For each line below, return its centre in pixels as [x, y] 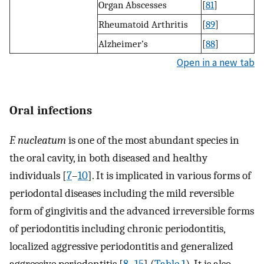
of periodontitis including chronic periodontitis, [117, 229]
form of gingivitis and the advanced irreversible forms [132, 211]
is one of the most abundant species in [153, 141]
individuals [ [38, 176]
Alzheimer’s [123, 43]
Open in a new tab [216, 62]
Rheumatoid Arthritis [143, 24]
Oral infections [51, 110]
